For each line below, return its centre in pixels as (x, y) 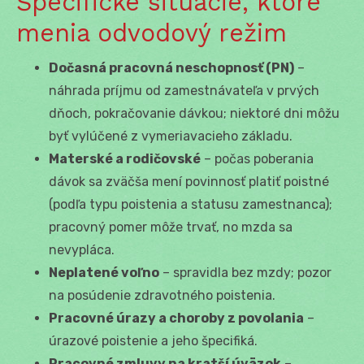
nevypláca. (82, 249)
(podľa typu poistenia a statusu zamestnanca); (191, 204)
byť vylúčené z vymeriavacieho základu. (171, 136)
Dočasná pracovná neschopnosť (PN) (171, 67)
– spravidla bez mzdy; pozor (245, 272)
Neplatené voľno (104, 272)
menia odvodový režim (152, 32)
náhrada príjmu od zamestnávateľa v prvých (184, 90)
